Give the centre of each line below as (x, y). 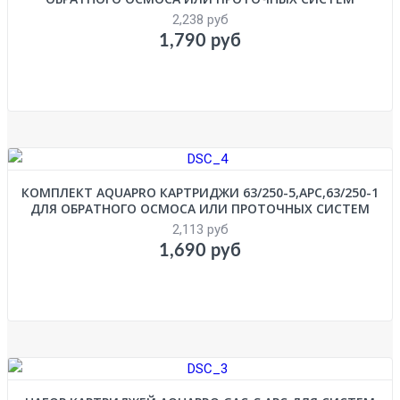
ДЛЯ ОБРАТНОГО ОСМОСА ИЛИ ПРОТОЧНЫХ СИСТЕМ (200, 208)
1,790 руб (200, 41)
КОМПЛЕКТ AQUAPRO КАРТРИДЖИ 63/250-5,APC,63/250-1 (200, 192)
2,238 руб (200, 19)
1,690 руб (200, 250)
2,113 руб (200, 229)
